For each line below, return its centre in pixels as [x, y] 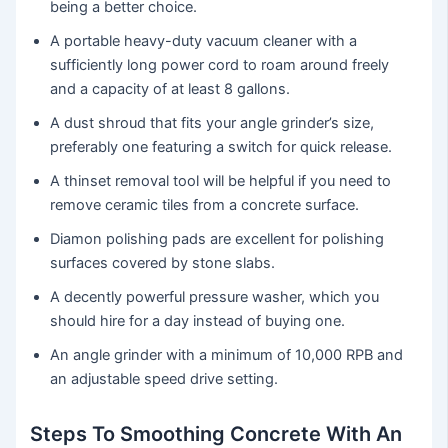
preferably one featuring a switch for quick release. [221, 146]
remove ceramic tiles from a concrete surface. [205, 204]
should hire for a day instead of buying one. [198, 320]
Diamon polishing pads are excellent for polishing [217, 238]
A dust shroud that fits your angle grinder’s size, [212, 122]
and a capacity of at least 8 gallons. [170, 88]
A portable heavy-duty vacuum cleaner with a [204, 40]
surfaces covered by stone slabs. [163, 262]
